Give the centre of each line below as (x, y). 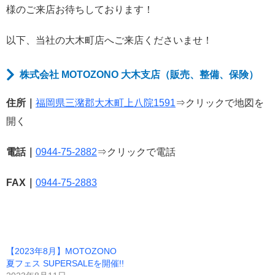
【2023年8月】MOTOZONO (61, 251)
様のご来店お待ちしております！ (80, 9)
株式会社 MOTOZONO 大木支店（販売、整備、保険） (139, 74)
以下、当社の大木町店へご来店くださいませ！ (109, 40)
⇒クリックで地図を (220, 103)
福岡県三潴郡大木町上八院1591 (106, 103)
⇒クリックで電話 (136, 152)
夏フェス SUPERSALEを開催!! (65, 263)
